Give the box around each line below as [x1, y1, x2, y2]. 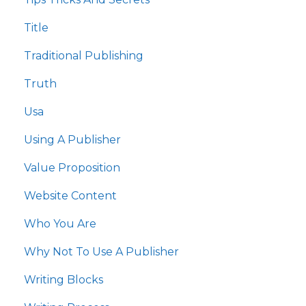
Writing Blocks [24, 273, 103, 287]
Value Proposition [24, 161, 120, 175]
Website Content [24, 189, 117, 203]
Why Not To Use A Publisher [24, 245, 179, 259]
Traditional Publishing [24, 49, 143, 63]
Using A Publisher [24, 133, 121, 147]
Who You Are [24, 217, 96, 231]
